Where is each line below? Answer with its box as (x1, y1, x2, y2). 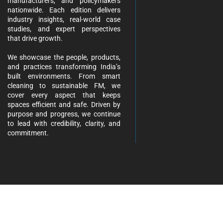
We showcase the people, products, (7, 53, 120, 61)
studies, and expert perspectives (7, 24, 120, 33)
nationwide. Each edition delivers (7, 5, 120, 14)
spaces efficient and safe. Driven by (7, 100, 120, 109)
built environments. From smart (7, 72, 120, 80)
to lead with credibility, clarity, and (7, 119, 120, 127)
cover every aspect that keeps (7, 91, 120, 99)
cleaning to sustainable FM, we (7, 81, 120, 90)
